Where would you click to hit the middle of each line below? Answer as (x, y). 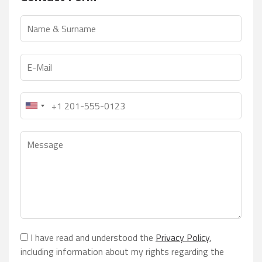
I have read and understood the (92, 237)
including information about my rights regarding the (122, 251)
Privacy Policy (182, 237)
